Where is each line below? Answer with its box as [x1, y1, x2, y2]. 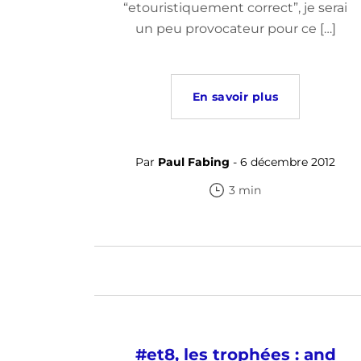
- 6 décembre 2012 [230, 155, 335, 169]
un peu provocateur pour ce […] [135, 21, 336, 36]
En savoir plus [192, 89, 279, 104]
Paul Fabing [158, 155, 230, 169]
